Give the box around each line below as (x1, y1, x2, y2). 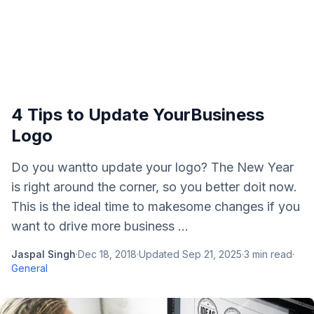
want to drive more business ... (11, 219, 189, 233)
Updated (139, 248, 182, 260)
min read (250, 248, 292, 260)
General (11, 262, 48, 274)
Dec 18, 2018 (78, 248, 137, 260)
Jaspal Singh (11, 248, 76, 260)
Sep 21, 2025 (182, 248, 242, 260)
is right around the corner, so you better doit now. (11, 179, 297, 194)
